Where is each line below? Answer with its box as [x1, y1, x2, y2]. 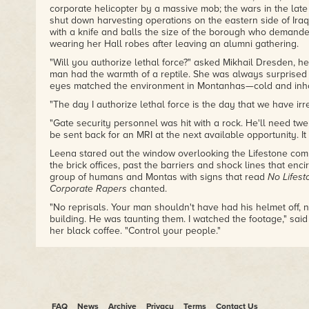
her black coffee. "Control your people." [49, 225, 221, 237]
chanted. [126, 183, 167, 195]
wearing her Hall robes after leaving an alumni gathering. [49, 38, 299, 50]
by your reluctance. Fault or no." [49, 255, 190, 267]
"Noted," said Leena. [49, 292, 137, 304]
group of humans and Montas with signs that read [49, 171, 268, 183]
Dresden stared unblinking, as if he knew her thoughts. [49, 274, 287, 286]
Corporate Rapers [49, 183, 127, 195]
